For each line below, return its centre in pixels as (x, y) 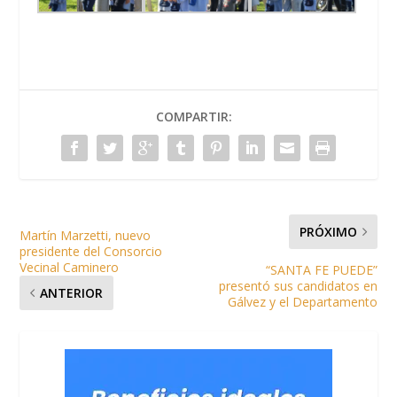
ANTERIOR (72, 292)
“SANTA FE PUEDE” (321, 269)
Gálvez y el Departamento (302, 301)
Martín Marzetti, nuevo (86, 235)
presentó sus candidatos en (298, 285)
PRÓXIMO (328, 231)
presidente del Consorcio (91, 251)
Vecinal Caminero (70, 267)
